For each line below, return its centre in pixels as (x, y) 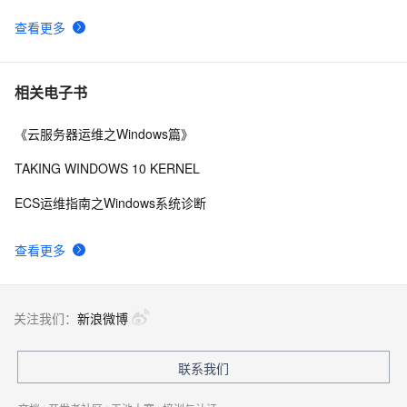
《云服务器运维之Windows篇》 (104, 133)
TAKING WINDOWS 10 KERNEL (107, 168)
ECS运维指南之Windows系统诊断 (110, 202)
